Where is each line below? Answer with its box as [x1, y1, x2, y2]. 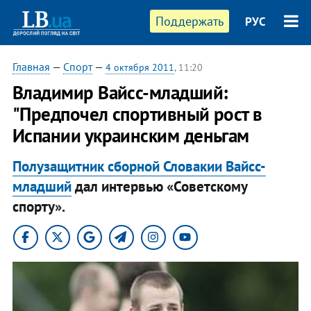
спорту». [12, 196, 65, 216]
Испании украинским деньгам [12, 124, 249, 147]
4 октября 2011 [105, 61, 174, 74]
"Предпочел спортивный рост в [12, 102, 262, 126]
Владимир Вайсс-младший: [12, 81, 228, 104]
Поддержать [155, 13, 224, 29]
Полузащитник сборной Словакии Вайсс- [12, 156, 266, 176]
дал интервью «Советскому [71, 176, 247, 196]
